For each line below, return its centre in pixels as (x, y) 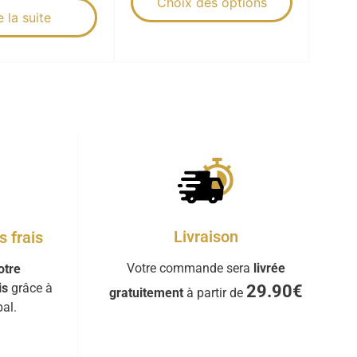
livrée (269, 268)
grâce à (30, 288)
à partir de (214, 292)
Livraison (206, 236)
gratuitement (146, 292)
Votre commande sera (190, 268)
